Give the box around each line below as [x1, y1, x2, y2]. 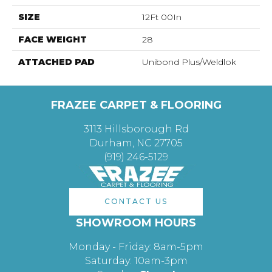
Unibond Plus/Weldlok [142, 56, 236, 67]
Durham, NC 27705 [89, 137, 183, 149]
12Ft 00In [142, 11, 182, 22]
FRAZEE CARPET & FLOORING [50, 98, 222, 112]
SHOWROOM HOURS [76, 216, 196, 229]
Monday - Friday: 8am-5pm [69, 240, 203, 253]
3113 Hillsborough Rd [83, 123, 189, 135]
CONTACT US [104, 197, 168, 206]
